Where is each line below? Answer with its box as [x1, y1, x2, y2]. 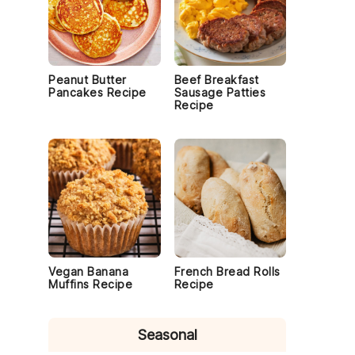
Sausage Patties [174, 86, 265, 99]
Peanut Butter [48, 73, 127, 86]
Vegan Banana [48, 265, 128, 278]
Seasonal [137, 326, 197, 343]
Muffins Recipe [48, 277, 132, 291]
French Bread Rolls [174, 265, 281, 278]
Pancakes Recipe [48, 86, 147, 99]
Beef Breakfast [174, 73, 259, 86]
